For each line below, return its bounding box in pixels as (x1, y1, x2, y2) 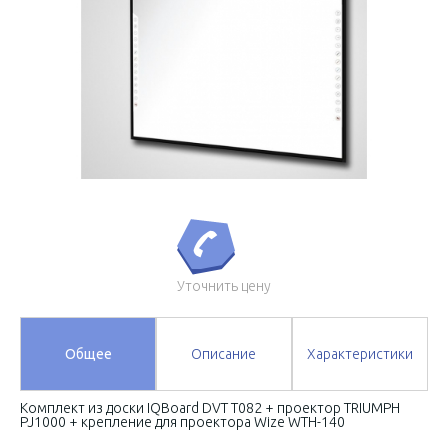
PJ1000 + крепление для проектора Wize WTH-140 (20, 414, 345, 431)
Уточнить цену (177, 278, 271, 295)
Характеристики (306, 346, 413, 363)
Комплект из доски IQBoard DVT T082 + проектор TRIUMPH (20, 400, 400, 417)
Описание (191, 346, 257, 363)
